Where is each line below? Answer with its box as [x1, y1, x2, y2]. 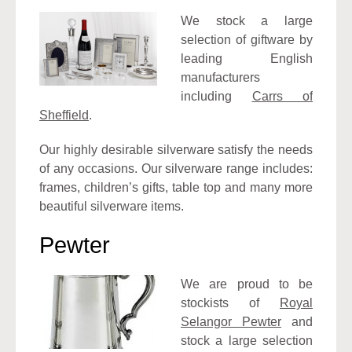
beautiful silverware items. [39, 199, 184, 213]
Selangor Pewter [181, 314, 281, 328]
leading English [181, 51, 313, 65]
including [181, 89, 252, 103]
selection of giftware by [181, 32, 313, 46]
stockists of [181, 295, 280, 310]
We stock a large [181, 13, 313, 27]
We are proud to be [181, 277, 313, 291]
